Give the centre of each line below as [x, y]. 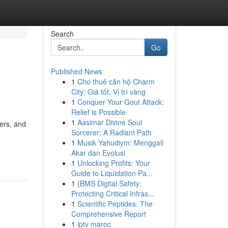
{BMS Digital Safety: [109, 183]
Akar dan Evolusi [98, 153]
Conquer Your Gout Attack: [120, 102]
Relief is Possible [98, 112]
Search [62, 34]
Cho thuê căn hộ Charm [116, 81]
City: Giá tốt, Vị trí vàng [108, 92]
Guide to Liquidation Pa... [112, 173]
